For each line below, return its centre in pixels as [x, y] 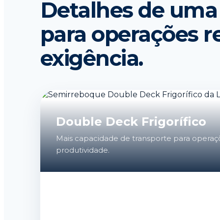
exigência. [92, 58]
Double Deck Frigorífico [131, 121]
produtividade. [83, 150]
